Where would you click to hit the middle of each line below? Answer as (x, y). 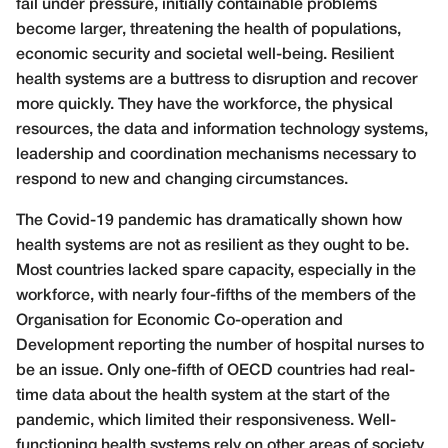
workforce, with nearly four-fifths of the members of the (216, 295)
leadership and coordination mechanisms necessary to (216, 154)
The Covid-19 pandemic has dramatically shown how (209, 220)
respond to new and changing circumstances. (182, 179)
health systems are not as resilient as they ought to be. (212, 245)
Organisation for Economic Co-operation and (179, 320)
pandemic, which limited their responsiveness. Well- (206, 420)
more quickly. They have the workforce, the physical (204, 104)
